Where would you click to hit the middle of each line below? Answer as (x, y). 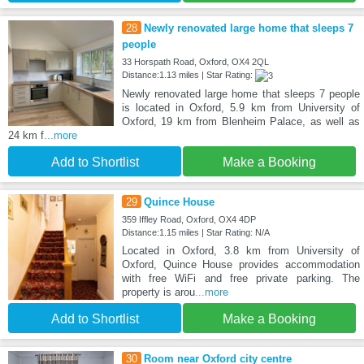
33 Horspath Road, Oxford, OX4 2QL (195, 62)
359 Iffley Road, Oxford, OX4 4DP (188, 220)
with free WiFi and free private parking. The (240, 279)
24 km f (26, 136)
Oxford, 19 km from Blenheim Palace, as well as (240, 122)
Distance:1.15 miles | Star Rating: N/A (195, 233)
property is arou (158, 292)
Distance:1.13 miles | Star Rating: (188, 75)
